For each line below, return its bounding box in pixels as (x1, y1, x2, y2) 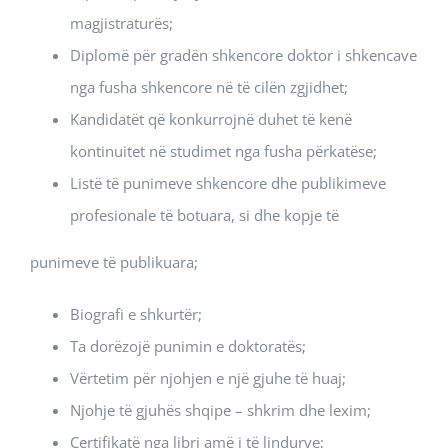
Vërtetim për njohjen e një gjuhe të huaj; (70, 368, 346, 388)
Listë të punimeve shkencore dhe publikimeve (70, 173, 386, 193)
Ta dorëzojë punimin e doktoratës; (70, 336, 306, 356)
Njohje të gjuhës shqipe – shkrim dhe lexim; (70, 400, 371, 420)
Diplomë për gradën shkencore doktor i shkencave (70, 45, 417, 65)
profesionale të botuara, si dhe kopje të (70, 205, 339, 225)
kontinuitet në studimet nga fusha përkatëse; (70, 141, 377, 161)
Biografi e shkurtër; (70, 304, 202, 324)
